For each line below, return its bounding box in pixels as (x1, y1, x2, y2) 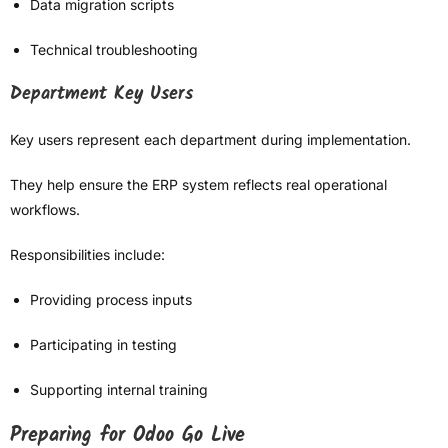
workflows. (10, 201, 80, 219)
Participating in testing (30, 336, 177, 354)
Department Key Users (10, 80, 193, 110)
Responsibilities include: (10, 246, 165, 264)
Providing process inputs (30, 291, 192, 309)
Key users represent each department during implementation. (10, 131, 411, 149)
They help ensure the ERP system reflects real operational (10, 176, 387, 194)
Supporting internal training (30, 381, 208, 399)
